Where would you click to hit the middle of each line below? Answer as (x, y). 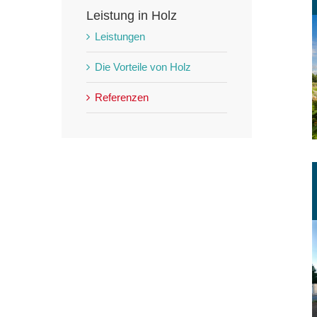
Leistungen (120, 37)
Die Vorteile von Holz (143, 67)
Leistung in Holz (132, 16)
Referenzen (122, 98)
